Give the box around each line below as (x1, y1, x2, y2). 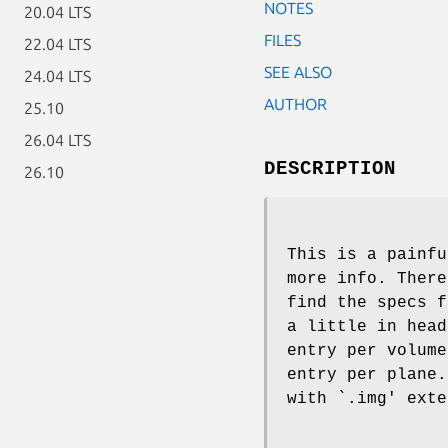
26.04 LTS (24, 131, 91, 149)
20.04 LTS (24, 3, 91, 21)
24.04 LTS (24, 67, 91, 85)
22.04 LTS (24, 35, 91, 53)
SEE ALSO (264, 62, 332, 81)
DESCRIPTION (264, 157, 396, 180)
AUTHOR (264, 94, 327, 113)
